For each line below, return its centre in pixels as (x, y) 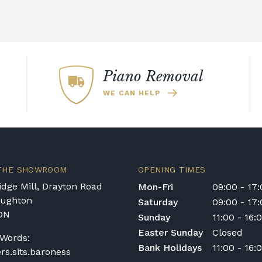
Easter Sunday (170, 233)
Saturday (158, 202)
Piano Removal (154, 77)
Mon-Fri (156, 187)
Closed (227, 233)
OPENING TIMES (172, 170)
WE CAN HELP (132, 93)
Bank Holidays (170, 248)
